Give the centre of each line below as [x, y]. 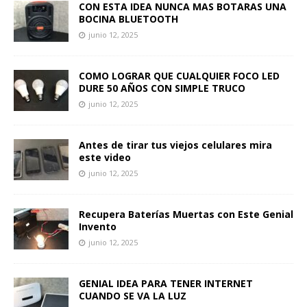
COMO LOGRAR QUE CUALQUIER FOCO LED [179, 75]
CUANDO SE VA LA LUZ [133, 295]
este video [105, 157]
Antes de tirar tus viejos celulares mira [175, 145]
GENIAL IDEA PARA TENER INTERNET [166, 283]
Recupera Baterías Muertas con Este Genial [186, 214]
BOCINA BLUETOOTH [128, 19]
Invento [98, 226]
